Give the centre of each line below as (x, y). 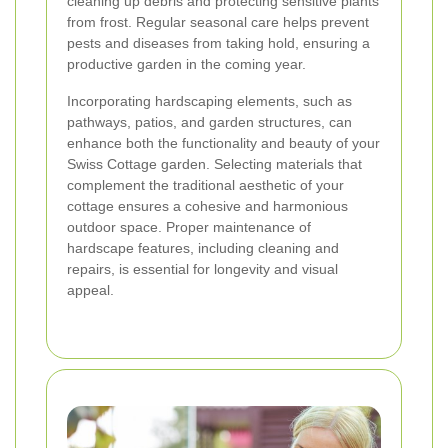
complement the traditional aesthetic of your (205, 184)
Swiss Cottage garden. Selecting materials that (214, 163)
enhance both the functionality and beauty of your (223, 142)
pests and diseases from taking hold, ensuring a (218, 42)
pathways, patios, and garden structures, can (209, 121)
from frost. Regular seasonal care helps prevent (218, 21)
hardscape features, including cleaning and (203, 247)
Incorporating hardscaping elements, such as (209, 100)
